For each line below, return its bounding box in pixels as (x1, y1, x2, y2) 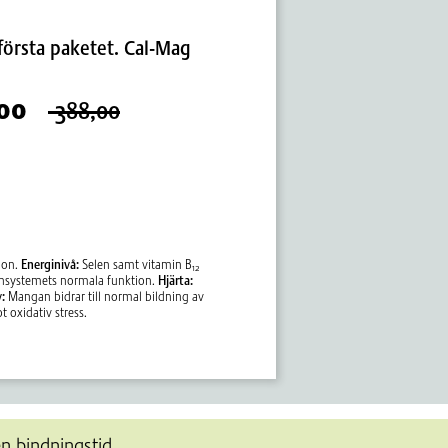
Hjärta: (158, 271, 193, 289)
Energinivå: (20, 255, 79, 273)
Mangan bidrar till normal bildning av (4, 287, 204, 305)
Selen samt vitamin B (78, 255, 192, 273)
